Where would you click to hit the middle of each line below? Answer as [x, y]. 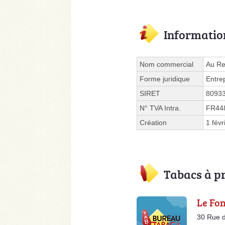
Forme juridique [165, 79]
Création [153, 122]
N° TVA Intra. [160, 108]
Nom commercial [166, 64]
